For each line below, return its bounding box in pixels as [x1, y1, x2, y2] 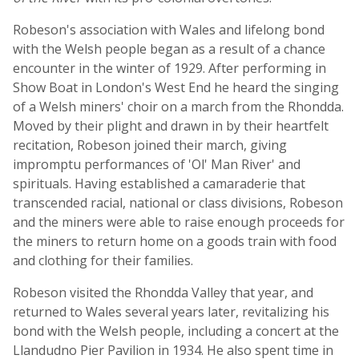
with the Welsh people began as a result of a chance [13, 40, 325, 58]
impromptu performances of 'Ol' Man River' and [13, 155, 301, 173]
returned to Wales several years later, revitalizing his [13, 303, 329, 321]
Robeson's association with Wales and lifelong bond [13, 21, 325, 38]
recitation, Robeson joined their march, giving [13, 136, 287, 154]
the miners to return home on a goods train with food [13, 232, 337, 250]
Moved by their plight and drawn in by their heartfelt [13, 117, 329, 135]
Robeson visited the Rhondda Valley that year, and [13, 284, 313, 301]
